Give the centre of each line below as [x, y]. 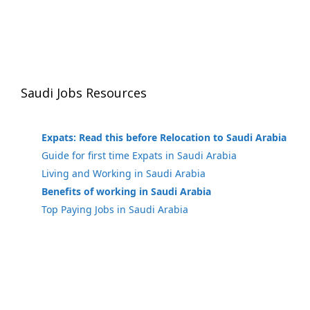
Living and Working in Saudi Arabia [124, 173]
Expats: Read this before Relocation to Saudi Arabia [164, 137]
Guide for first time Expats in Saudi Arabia [139, 155]
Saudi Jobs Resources [84, 93]
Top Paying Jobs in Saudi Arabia [115, 209]
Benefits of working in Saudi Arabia [126, 191]
